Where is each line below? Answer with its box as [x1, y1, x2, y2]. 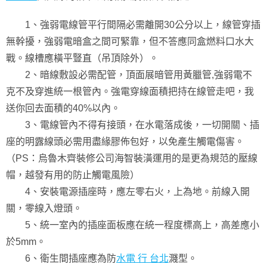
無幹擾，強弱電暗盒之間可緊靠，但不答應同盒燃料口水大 [6, 36, 254, 46]
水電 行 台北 [116, 253, 169, 263]
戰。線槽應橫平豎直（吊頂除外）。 [6, 53, 159, 63]
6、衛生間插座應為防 [6, 253, 116, 263]
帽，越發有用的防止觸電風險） [6, 170, 139, 180]
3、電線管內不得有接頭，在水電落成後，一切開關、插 [6, 120, 259, 130]
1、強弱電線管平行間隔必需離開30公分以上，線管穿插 [6, 20, 260, 30]
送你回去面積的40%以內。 [6, 103, 120, 113]
